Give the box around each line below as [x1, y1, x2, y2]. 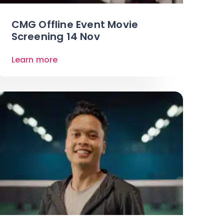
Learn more [11, 54, 58, 66]
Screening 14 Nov [11, 29, 100, 44]
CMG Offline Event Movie [11, 17, 138, 32]
